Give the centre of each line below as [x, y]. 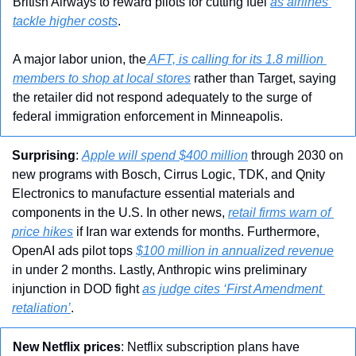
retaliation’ [41, 308]
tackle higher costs [65, 21]
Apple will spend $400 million [165, 155]
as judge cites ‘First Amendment [232, 289]
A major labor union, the [79, 59]
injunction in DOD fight [77, 289]
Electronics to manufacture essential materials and [153, 193]
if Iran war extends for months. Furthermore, [196, 232]
